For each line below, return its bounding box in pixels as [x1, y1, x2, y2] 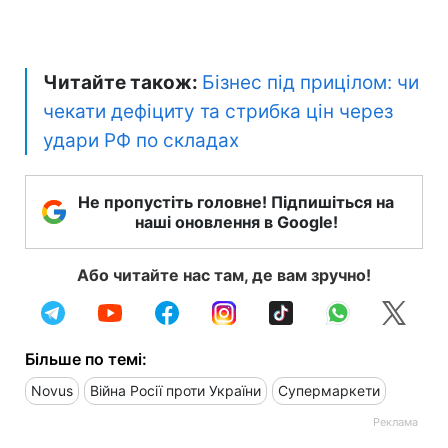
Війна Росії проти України [90, 381, 261, 399]
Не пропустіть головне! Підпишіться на [78, 191, 394, 212]
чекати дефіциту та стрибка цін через [43, 99, 393, 123]
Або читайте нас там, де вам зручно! [77, 264, 371, 285]
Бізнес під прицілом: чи [202, 70, 419, 94]
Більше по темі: [25, 348, 147, 369]
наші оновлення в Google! [134, 211, 338, 232]
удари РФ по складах [43, 128, 239, 152]
